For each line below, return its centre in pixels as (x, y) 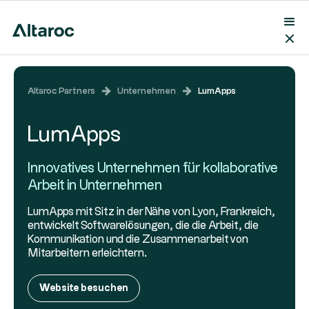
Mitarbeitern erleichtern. (87, 253)
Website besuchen (84, 288)
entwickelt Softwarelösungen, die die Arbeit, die (143, 226)
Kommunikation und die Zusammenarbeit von (138, 240)
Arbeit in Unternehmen (95, 186)
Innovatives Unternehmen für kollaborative (153, 168)
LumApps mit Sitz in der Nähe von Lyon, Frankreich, (151, 212)
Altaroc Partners (61, 91)
